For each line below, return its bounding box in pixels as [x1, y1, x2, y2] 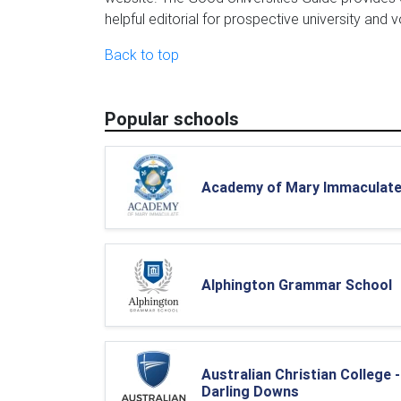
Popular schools [105, 107, 239, 130]
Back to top [105, 46, 179, 64]
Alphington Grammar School [201, 276, 392, 294]
